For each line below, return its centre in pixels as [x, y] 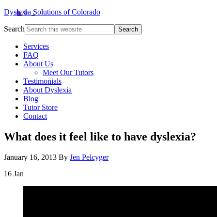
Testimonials [42, 81]
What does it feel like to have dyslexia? [100, 136]
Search [14, 29]
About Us [38, 64]
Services [36, 46]
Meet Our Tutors [68, 72]
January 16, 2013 [30, 157]
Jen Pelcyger [89, 157]
